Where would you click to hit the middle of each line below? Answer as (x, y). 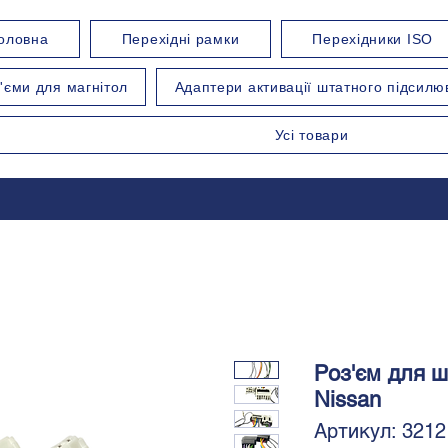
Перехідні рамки (180, 39)
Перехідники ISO (372, 39)
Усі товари (311, 135)
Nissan (347, 399)
